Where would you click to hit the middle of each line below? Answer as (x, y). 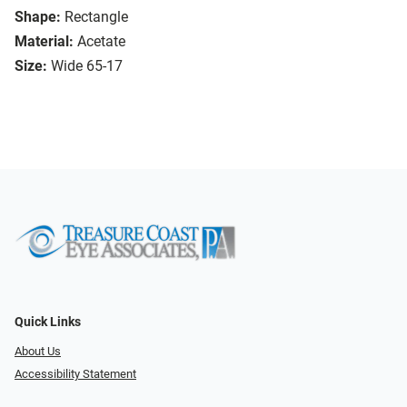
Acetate (101, 42)
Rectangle (96, 17)
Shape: (38, 17)
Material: (44, 42)
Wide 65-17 (87, 66)
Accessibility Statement (75, 373)
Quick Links (48, 323)
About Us (38, 352)
